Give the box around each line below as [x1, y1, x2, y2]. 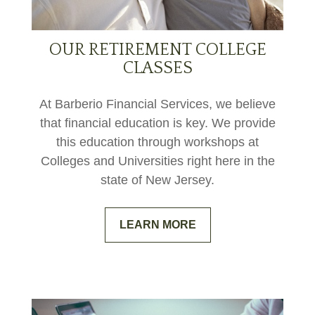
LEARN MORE [119, 219, 196, 231]
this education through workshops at [56, 135, 259, 150]
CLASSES [122, 59, 193, 78]
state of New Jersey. [101, 173, 214, 188]
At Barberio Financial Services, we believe [39, 97, 276, 112]
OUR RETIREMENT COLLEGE [49, 41, 266, 60]
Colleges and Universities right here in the [40, 154, 275, 169]
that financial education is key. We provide [39, 116, 276, 131]
